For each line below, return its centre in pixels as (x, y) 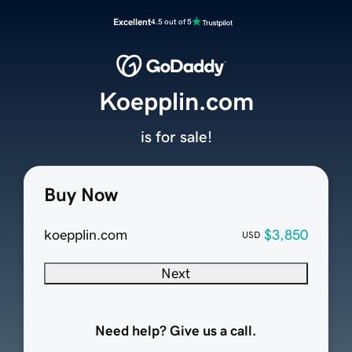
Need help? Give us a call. (176, 331)
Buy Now (81, 195)
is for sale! (176, 137)
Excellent (132, 22)
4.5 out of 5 (171, 22)
